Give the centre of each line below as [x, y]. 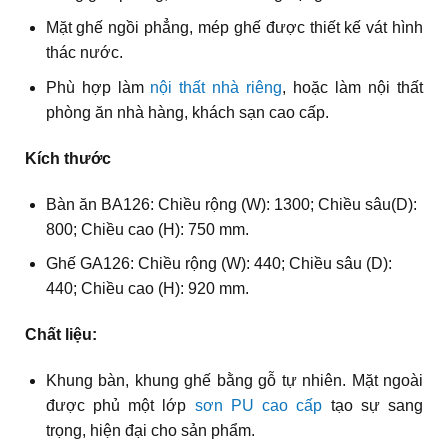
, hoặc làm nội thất [353, 87]
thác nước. [84, 53]
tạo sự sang [373, 405]
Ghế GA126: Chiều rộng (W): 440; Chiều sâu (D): [218, 264]
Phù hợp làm [98, 87]
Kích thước [67, 158]
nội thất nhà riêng [216, 87]
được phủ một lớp [120, 405]
